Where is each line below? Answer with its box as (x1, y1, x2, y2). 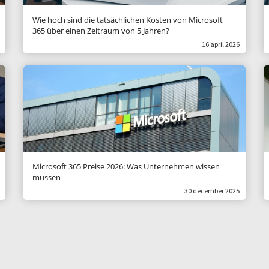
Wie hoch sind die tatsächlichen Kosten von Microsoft (32, 14, 223, 25)
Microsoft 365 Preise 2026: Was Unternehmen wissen (32, 161, 220, 172)
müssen (32, 172, 61, 183)
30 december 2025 (184, 186, 240, 195)
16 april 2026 (202, 40, 240, 49)
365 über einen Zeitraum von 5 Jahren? (32, 25, 169, 36)
